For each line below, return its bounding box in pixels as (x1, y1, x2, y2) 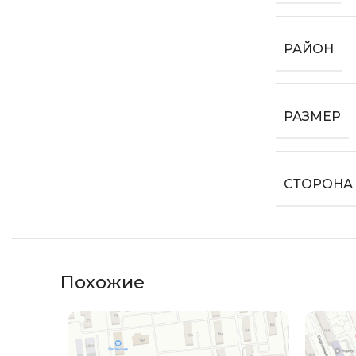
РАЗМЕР (284, 109, 341, 124)
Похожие (60, 272, 145, 293)
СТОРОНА (284, 176, 353, 192)
